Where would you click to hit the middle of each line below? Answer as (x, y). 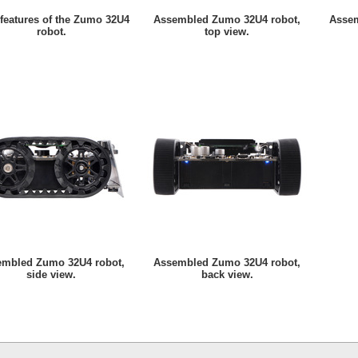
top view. (227, 32)
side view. (51, 275)
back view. (227, 275)
